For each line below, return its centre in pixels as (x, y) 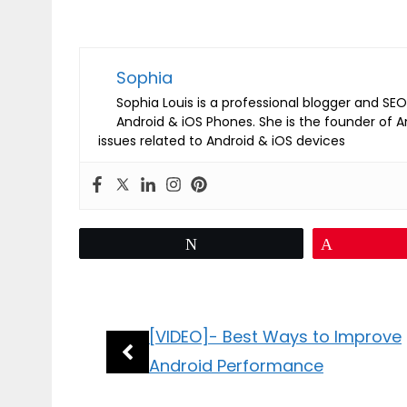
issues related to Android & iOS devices (222, 141)
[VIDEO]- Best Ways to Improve (275, 337)
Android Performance (236, 366)
